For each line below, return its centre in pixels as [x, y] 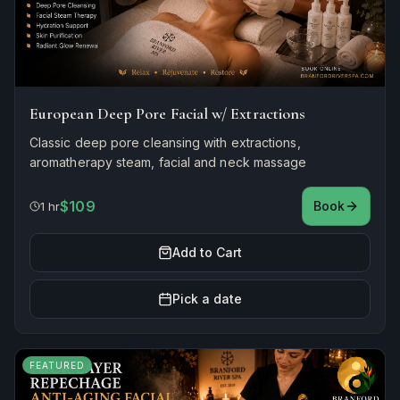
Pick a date [207, 298]
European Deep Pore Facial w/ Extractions [168, 113]
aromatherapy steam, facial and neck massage [168, 162]
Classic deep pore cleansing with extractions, [165, 142]
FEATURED [57, 365]
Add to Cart [207, 252]
